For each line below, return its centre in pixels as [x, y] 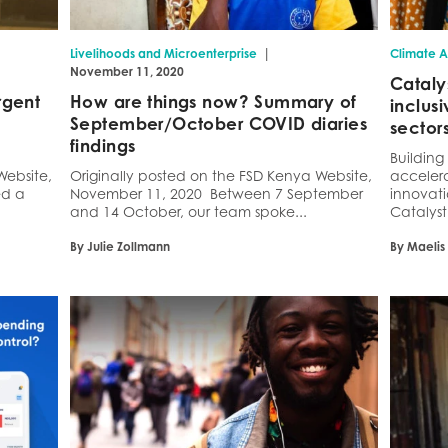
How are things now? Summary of [213, 102]
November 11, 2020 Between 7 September [216, 194]
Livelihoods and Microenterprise [163, 54]
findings [103, 146]
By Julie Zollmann [120, 247]
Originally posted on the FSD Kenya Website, [221, 176]
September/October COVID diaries [219, 124]
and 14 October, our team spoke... [188, 212]
